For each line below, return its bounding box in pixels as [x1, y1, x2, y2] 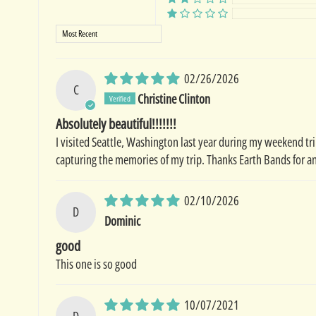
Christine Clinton [138, 90, 211, 107]
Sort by [54, 24, 85, 42]
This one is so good [55, 255, 137, 272]
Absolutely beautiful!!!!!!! [55, 114, 176, 133]
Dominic [104, 212, 141, 229]
